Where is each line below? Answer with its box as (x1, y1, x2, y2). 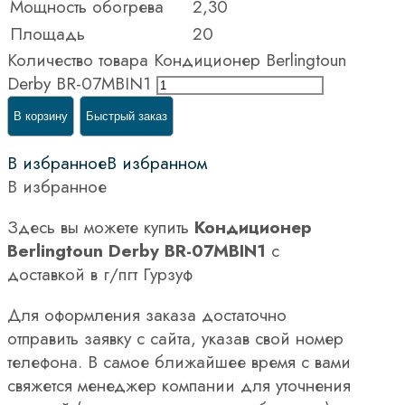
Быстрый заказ (86, 108, 167, 123)
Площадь (10, 21, 85, 46)
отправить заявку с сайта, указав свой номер (7, 325, 344, 351)
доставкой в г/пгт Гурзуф (7, 261, 193, 287)
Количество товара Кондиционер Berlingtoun (7, 47, 346, 72)
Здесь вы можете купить (7, 214, 194, 240)
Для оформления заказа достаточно (7, 302, 287, 327)
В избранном (107, 150, 207, 175)
